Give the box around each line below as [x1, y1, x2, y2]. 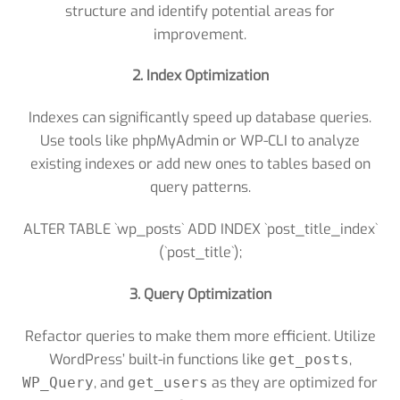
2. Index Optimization [131, 66, 269, 86]
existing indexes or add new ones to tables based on [29, 154, 371, 174]
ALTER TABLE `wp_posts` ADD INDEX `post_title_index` [22, 219, 378, 238]
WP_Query [22, 373, 94, 391]
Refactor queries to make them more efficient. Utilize [24, 326, 376, 346]
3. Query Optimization [129, 284, 271, 304]
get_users [128, 373, 208, 391]
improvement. [154, 24, 246, 44]
